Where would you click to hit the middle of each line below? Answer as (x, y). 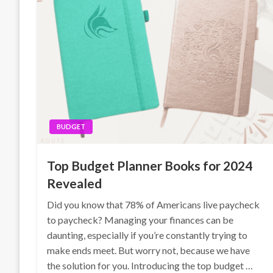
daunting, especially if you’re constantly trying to (147, 235)
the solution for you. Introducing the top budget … (150, 265)
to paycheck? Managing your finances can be (140, 220)
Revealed (75, 183)
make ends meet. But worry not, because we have (149, 250)
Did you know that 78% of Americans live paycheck (154, 204)
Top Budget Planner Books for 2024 (150, 165)
